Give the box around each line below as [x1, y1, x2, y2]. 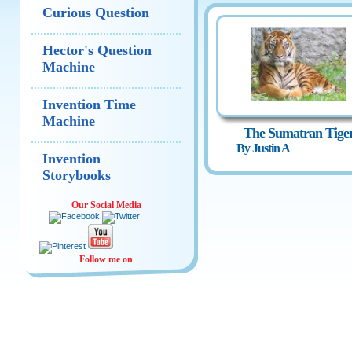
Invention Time [42, 97, 136, 112]
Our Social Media [71, 200, 141, 211]
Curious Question [42, 5, 149, 20]
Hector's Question [42, 42, 152, 58]
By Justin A [236, 141, 290, 155]
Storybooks [42, 167, 111, 183]
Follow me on [79, 254, 133, 265]
